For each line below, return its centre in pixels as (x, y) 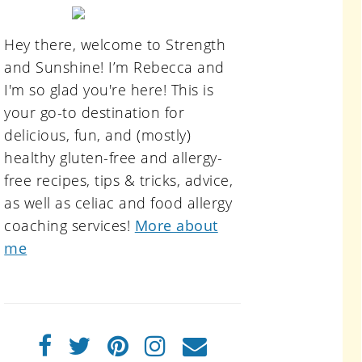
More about (176, 225)
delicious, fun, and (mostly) (98, 135)
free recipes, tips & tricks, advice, (119, 180)
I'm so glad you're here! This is (109, 90)
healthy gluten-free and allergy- (114, 158)
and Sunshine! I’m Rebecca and (114, 67)
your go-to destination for (95, 112)
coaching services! (69, 225)
